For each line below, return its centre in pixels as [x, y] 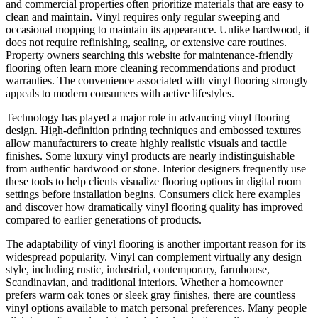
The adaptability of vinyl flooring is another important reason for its [156, 244]
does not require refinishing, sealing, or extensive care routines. [146, 43]
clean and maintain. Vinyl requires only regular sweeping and [143, 17]
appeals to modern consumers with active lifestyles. [120, 94]
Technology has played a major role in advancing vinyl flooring [148, 118]
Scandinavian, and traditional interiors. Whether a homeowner [144, 283]
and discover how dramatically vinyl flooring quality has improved [154, 207]
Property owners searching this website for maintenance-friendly [149, 55]
